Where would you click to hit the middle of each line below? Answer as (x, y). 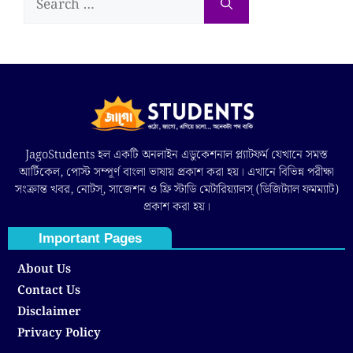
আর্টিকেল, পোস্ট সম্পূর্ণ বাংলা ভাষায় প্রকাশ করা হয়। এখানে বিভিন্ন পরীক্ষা (176, 172)
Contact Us (49, 291)
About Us (44, 270)
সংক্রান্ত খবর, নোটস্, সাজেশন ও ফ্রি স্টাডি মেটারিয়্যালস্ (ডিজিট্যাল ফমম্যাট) (176, 190)
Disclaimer (49, 312)
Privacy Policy (59, 334)
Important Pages (90, 239)
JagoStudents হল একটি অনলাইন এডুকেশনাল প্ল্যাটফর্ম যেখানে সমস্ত (176, 155)
